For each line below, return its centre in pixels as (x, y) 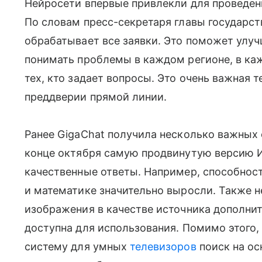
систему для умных (77, 246)
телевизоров (163, 246)
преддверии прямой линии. (96, 96)
